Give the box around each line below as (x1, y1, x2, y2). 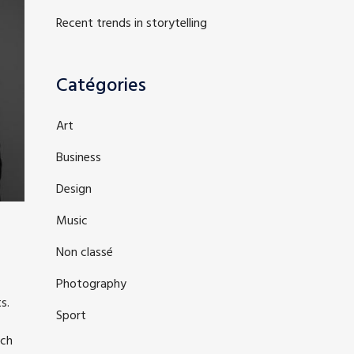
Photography (56, 274, 126, 295)
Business (56, 148, 101, 168)
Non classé (56, 243, 113, 263)
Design (56, 179, 92, 200)
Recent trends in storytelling (56, 13, 207, 34)
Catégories (56, 71, 146, 101)
